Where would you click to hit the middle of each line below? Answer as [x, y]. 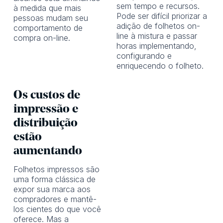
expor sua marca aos [52, 189]
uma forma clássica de [54, 179]
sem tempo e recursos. [158, 6]
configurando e [144, 56]
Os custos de [47, 96]
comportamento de [48, 28]
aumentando [48, 152]
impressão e [46, 110]
